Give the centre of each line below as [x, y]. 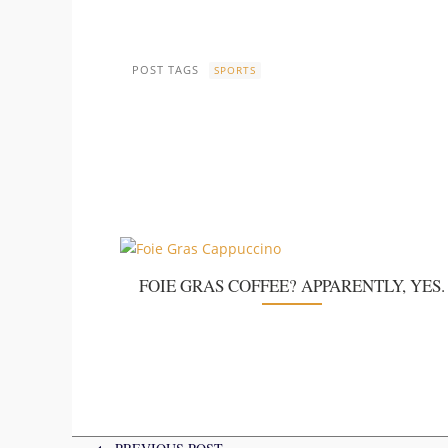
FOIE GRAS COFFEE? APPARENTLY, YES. [292, 285]
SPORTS [235, 69]
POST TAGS [165, 70]
